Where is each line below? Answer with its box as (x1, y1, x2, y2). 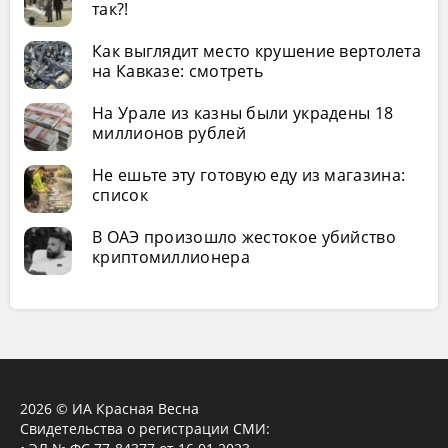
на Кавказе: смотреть (92, 59, 263, 82)
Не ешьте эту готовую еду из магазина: (92, 163, 406, 186)
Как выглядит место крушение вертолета (92, 39, 422, 62)
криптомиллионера (92, 245, 250, 268)
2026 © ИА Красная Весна (20, 398, 199, 418)
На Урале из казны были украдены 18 (92, 101, 394, 124)
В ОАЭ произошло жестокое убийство (92, 225, 396, 248)
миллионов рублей (92, 121, 246, 144)
